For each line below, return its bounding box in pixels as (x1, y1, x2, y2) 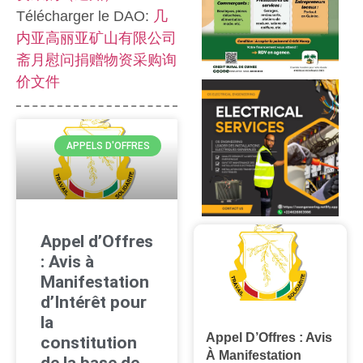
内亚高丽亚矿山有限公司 (16, 29, 177, 46)
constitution (41, 333, 137, 353)
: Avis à (41, 252, 94, 272)
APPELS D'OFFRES (66, 139, 150, 152)
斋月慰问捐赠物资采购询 (16, 51, 177, 68)
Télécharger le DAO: (16, 7, 153, 24)
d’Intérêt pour (41, 293, 147, 313)
